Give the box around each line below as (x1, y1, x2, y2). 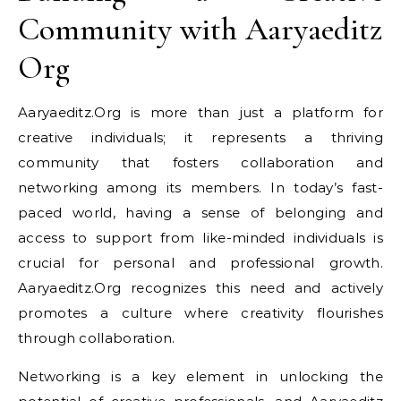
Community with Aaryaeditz (18, 10, 383, 48)
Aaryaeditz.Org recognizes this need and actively (18, 279, 383, 296)
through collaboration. (18, 329, 175, 346)
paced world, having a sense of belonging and (18, 204, 383, 221)
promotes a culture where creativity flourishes (18, 304, 383, 321)
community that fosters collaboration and (18, 154, 383, 171)
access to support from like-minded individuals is (18, 229, 383, 246)
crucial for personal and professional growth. (18, 254, 383, 271)
